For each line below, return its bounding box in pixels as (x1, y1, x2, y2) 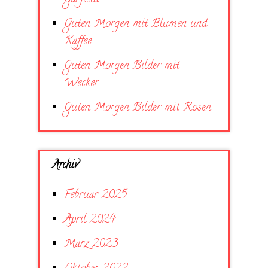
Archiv (52, 157, 78, 174)
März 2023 (64, 235, 118, 253)
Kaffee (64, 32, 92, 50)
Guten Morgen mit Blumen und (64, 15, 207, 33)
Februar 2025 (64, 186, 127, 204)
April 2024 (64, 211, 115, 229)
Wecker (64, 74, 99, 92)
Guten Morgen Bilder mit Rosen (64, 99, 211, 117)
